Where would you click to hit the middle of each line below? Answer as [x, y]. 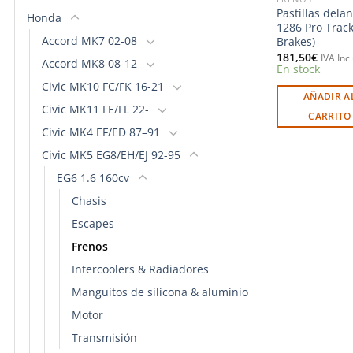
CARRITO [330, 116]
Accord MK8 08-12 [89, 63]
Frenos [90, 246]
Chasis [89, 200]
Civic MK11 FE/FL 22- [95, 109]
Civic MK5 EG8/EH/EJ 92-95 [111, 154]
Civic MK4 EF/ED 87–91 [101, 132]
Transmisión [104, 337]
